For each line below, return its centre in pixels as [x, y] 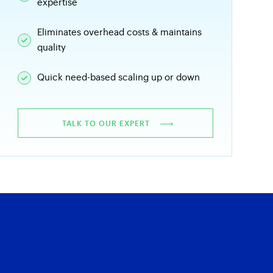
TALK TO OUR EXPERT [107, 123]
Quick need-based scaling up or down [118, 78]
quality [51, 48]
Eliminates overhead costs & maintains [119, 33]
